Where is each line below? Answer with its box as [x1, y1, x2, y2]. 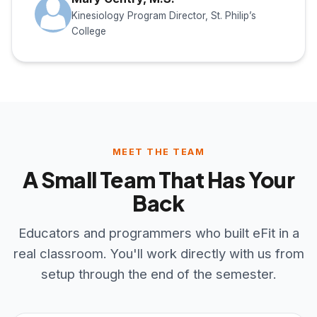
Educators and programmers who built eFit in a [18, 224, 299, 241]
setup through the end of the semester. [40, 265, 277, 282]
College [71, 25, 106, 37]
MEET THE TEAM [112, 146, 205, 157]
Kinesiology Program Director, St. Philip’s [71, 9, 256, 21]
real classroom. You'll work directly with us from [13, 245, 304, 261]
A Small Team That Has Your [22, 165, 295, 193]
